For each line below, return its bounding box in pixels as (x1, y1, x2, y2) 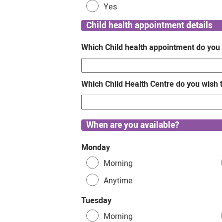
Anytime (104, 174, 133, 187)
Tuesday (81, 194, 112, 207)
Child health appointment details (86, 19, 213, 32)
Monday (81, 141, 111, 154)
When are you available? (86, 119, 180, 131)
